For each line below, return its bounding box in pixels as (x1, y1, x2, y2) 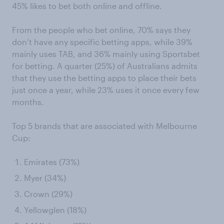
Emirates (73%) (24, 157, 79, 166)
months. (12, 97, 44, 106)
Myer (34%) (24, 173, 66, 182)
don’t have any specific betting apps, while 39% (12, 37, 192, 46)
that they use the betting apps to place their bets (12, 73, 196, 82)
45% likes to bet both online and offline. (12, 1, 162, 10)
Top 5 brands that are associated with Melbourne (12, 121, 197, 130)
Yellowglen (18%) (24, 205, 86, 214)
